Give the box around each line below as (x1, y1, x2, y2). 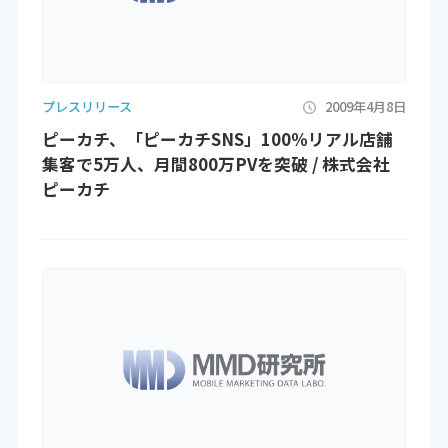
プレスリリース (41, 97, 132, 117)
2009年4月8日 (325, 97, 407, 117)
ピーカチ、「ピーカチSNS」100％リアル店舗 (41, 127, 393, 152)
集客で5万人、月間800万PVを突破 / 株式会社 (41, 152, 390, 177)
